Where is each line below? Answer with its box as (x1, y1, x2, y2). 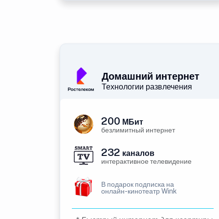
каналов (120, 149, 154, 158)
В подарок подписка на (101, 180, 174, 188)
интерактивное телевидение (101, 157, 192, 165)
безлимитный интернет (101, 126, 175, 134)
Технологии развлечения (102, 82, 192, 91)
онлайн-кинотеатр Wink (101, 187, 177, 195)
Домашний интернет (102, 70, 199, 82)
